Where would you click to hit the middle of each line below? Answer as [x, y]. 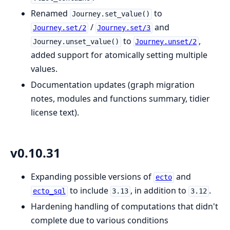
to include [89, 191]
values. [44, 69]
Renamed [50, 14]
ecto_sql [49, 191]
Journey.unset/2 [166, 42]
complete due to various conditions [100, 221]
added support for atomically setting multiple [119, 55]
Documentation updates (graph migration [113, 85]
